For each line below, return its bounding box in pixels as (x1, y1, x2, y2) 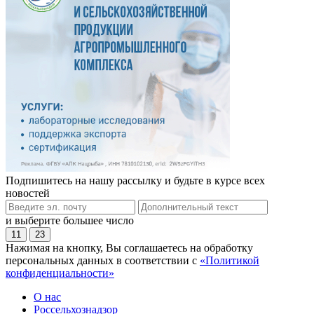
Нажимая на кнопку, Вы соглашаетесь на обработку (6, 242, 253, 254)
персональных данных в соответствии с (6, 254, 200, 267)
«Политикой (200, 254, 259, 267)
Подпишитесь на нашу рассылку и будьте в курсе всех (6, 175, 265, 187)
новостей (6, 187, 50, 200)
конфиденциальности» (6, 267, 114, 280)
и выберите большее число (6, 214, 134, 227)
